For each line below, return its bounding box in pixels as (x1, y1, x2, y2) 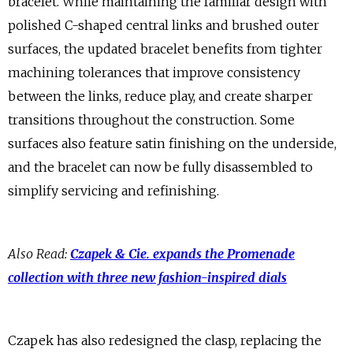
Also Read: (8, 246, 70, 262)
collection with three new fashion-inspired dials (8, 269, 287, 285)
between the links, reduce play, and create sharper (8, 88, 313, 104)
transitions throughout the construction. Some (8, 112, 295, 128)
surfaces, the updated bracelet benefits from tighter (8, 41, 322, 57)
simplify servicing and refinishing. (8, 183, 219, 199)
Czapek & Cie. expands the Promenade (70, 246, 295, 262)
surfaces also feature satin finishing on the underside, (8, 136, 336, 151)
